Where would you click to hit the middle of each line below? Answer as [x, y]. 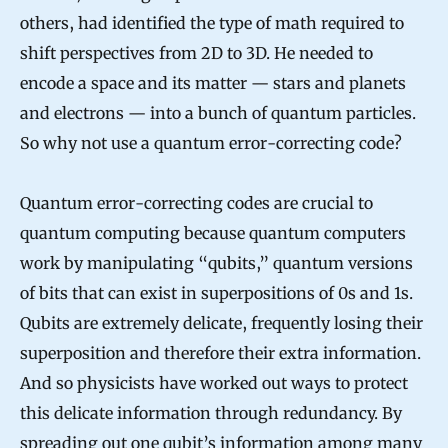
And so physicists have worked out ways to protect [214, 382]
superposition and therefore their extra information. [220, 352]
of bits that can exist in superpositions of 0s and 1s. [216, 292]
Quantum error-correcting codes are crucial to [196, 202]
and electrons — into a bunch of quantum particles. [218, 112]
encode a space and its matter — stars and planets [213, 82]
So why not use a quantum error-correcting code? [211, 142]
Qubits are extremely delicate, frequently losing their [221, 322]
